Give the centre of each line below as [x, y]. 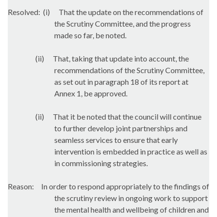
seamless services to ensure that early [116, 139]
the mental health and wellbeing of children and [132, 209]
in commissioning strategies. [101, 163]
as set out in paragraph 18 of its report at [121, 81]
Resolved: [24, 12]
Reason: [21, 186]
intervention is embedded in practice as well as [131, 151]
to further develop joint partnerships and [121, 128]
